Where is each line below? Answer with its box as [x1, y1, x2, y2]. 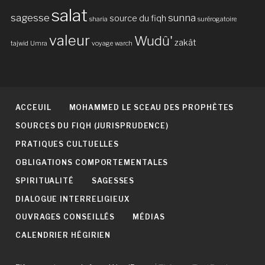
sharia [89, 15, 108, 23]
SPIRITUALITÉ [15, 176, 74, 185]
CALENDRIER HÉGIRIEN [15, 231, 111, 240]
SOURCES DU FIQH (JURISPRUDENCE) [15, 121, 169, 130]
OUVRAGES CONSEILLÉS [15, 212, 115, 222]
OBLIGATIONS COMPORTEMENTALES [15, 157, 169, 167]
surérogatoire [198, 15, 237, 23]
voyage [92, 39, 114, 47]
